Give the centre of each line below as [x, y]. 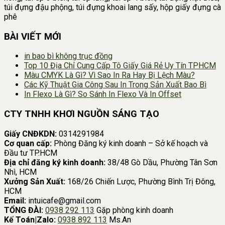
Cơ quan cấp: [28, 143]
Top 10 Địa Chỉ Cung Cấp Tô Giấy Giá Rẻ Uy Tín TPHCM [120, 66]
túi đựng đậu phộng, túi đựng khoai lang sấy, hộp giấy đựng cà [113, 7]
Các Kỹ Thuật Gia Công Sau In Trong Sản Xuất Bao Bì [115, 85]
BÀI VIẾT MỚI [33, 36]
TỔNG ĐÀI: [24, 210]
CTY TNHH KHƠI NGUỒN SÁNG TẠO [82, 114]
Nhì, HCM [20, 172]
